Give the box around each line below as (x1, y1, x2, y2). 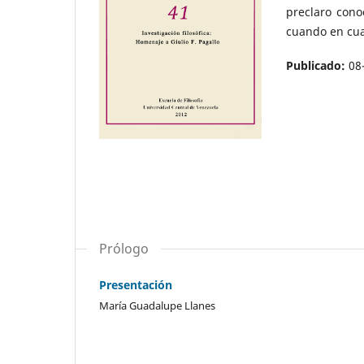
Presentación (99, 277, 172, 293)
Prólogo (99, 240, 149, 258)
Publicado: (286, 57, 349, 73)
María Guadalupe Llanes (99, 298, 215, 314)
